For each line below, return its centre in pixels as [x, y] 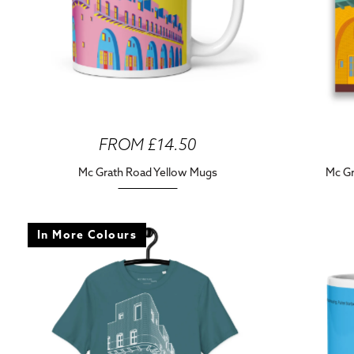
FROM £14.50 [148, 144]
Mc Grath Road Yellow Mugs [147, 172]
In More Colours [87, 235]
